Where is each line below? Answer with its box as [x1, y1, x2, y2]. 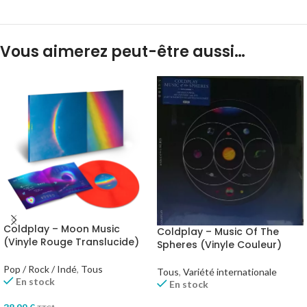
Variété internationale [183, 265, 277, 278]
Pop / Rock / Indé [3, 263, 77, 275]
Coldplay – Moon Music [3, 222, 120, 236]
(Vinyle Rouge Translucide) [3, 235, 139, 249]
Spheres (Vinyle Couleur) [157, 237, 282, 251]
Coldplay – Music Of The [157, 224, 279, 238]
